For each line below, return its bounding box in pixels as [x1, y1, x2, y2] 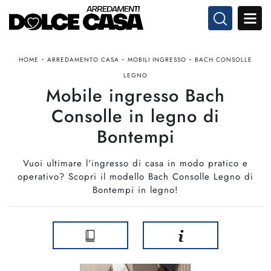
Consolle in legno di [51, 103, 220, 129]
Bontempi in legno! [93, 183, 178, 197]
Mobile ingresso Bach [46, 83, 225, 108]
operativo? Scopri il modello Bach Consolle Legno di [18, 170, 253, 183]
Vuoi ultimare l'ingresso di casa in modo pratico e [23, 157, 248, 170]
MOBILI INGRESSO [128, 55, 186, 64]
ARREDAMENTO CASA [47, 55, 119, 64]
